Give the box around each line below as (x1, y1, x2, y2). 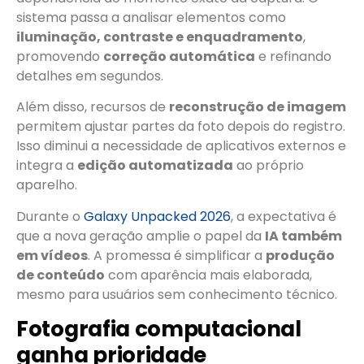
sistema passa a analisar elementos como (16, 7, 286, 27)
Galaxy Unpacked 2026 (84, 206, 231, 226)
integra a (16, 156, 77, 175)
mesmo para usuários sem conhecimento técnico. (16, 284, 337, 304)
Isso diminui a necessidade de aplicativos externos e (16, 136, 346, 156)
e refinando (255, 46, 331, 66)
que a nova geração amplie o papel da (16, 226, 265, 245)
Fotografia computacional (16, 314, 301, 344)
